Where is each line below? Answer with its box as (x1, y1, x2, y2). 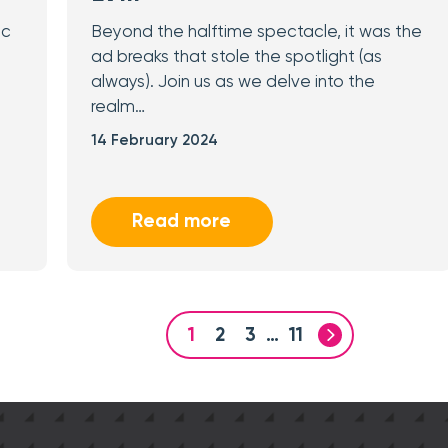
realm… (90, 99, 145, 116)
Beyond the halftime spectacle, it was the (90, 24, 422, 41)
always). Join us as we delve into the (90, 74, 375, 91)
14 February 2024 (90, 133, 218, 148)
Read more (132, 212, 232, 231)
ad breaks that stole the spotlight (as (90, 49, 382, 66)
